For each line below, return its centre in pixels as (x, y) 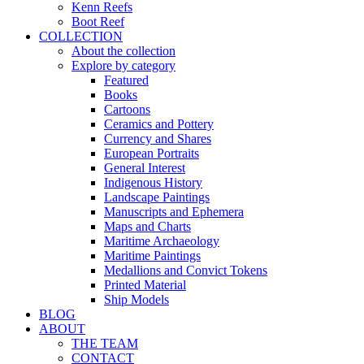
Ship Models (136, 299)
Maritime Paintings (152, 256)
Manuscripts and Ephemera (174, 212)
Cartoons (127, 109)
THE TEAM (105, 343)
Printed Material (145, 285)
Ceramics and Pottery (159, 124)
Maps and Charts (147, 226)
